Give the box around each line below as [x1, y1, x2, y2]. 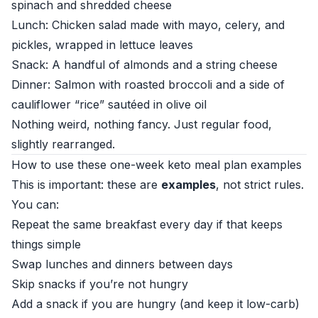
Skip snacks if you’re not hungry [11, 277, 188, 291]
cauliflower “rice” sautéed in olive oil [11, 97, 207, 111]
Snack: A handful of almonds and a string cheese [11, 57, 278, 72]
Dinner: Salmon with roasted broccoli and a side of [11, 77, 285, 92]
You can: [11, 197, 59, 212]
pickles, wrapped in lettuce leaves [11, 38, 193, 52]
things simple [11, 237, 81, 251]
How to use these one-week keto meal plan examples [11, 158, 302, 172]
